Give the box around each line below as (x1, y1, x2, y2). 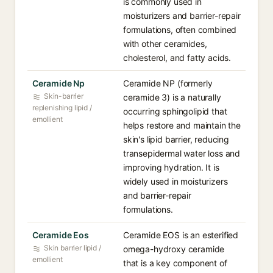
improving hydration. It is (123, 162, 219, 172)
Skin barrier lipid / (44, 243, 101, 252)
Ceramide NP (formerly (123, 78, 213, 88)
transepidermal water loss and (123, 148, 241, 158)
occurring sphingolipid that (123, 106, 227, 116)
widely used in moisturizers (123, 176, 228, 186)
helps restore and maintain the (123, 120, 241, 130)
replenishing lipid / (32, 103, 92, 112)
